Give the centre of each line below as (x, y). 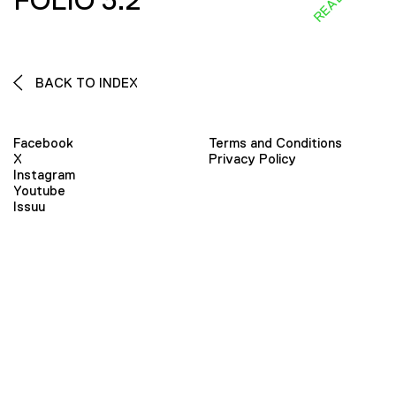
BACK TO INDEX (85, 83)
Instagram (44, 174)
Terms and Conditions (275, 142)
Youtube (39, 190)
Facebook (43, 142)
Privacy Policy (252, 158)
